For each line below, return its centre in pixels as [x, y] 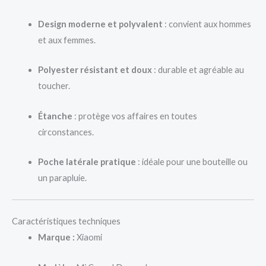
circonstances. [66, 132]
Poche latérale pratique [87, 161]
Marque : [56, 237]
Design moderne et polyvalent [100, 24]
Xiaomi [88, 237]
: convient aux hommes [207, 24]
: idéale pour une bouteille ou [191, 161]
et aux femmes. [66, 40]
